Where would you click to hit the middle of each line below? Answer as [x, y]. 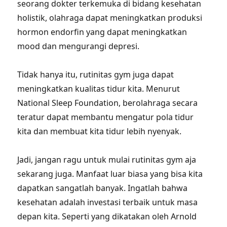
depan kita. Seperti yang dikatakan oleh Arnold [107, 216]
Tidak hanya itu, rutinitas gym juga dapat [96, 74]
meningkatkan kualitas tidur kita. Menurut [99, 89]
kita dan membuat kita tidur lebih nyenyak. [100, 131]
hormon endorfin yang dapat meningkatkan [102, 32]
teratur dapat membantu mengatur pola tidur [106, 117]
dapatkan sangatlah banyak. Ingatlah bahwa [103, 188]
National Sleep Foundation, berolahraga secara [108, 103]
